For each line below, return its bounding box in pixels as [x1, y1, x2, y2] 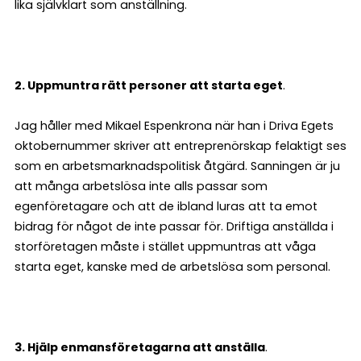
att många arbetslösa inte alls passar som [15, 178, 268, 194]
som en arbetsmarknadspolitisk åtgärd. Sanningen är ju [15, 158, 340, 174]
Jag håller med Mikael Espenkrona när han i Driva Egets [15, 118, 334, 134]
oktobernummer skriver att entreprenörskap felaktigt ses [15, 138, 346, 154]
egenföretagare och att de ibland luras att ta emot [15, 198, 317, 214]
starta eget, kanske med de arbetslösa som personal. [15, 259, 330, 275]
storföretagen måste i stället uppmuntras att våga [15, 239, 316, 255]
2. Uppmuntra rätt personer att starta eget [15, 77, 283, 93]
